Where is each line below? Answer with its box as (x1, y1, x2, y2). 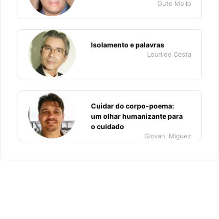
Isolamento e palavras (91, 41, 164, 49)
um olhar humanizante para (91, 112, 183, 120)
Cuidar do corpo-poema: (91, 102, 174, 110)
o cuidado (91, 122, 124, 131)
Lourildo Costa (147, 50, 191, 58)
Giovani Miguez (144, 132, 191, 140)
